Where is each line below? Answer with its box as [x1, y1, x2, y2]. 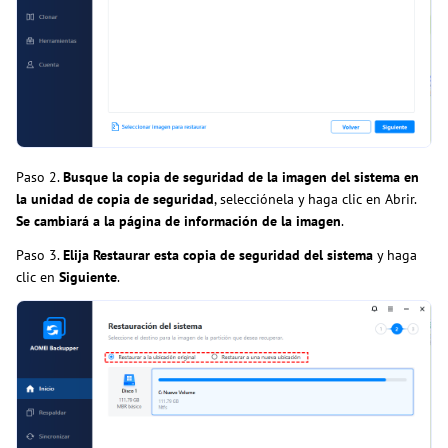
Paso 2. [16, 168, 63, 187]
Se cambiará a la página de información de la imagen [16, 212, 341, 231]
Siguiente [59, 268, 117, 287]
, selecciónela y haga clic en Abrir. [214, 190, 416, 209]
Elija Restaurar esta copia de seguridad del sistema [63, 246, 373, 265]
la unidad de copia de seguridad [16, 190, 214, 209]
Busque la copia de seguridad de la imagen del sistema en [63, 168, 419, 187]
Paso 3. [16, 246, 63, 265]
